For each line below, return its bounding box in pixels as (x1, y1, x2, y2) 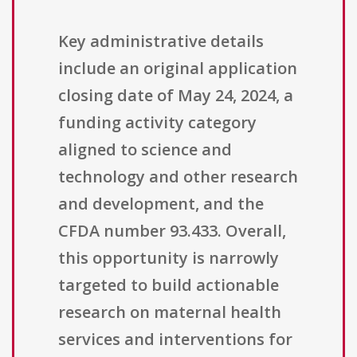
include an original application (58, 57, 297, 80)
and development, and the (58, 193, 264, 215)
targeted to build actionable (58, 274, 279, 296)
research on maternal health (58, 301, 281, 324)
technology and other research (58, 166, 298, 188)
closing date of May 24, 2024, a (58, 84, 293, 107)
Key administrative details (58, 30, 264, 53)
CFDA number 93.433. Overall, (58, 220, 286, 242)
